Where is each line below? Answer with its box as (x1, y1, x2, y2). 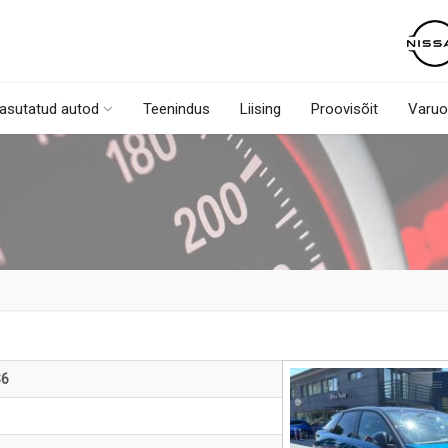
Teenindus (143, 100, 210, 118)
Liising (240, 100, 281, 118)
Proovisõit (311, 100, 378, 118)
